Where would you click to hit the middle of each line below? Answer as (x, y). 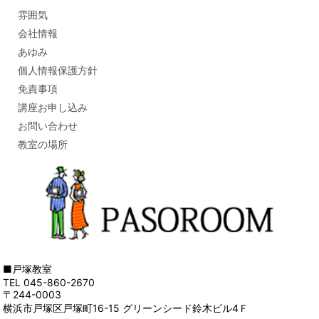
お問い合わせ (48, 126)
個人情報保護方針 (58, 70)
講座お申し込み (53, 108)
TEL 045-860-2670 (49, 282)
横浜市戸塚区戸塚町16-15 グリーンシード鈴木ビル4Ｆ (126, 308)
